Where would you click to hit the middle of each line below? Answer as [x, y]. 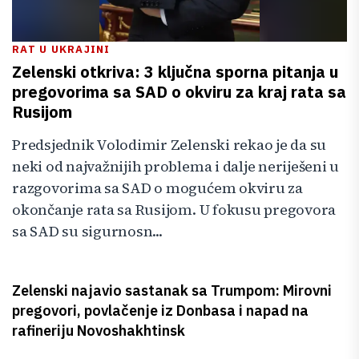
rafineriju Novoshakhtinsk [99, 331]
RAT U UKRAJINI [61, 49]
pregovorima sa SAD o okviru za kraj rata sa [179, 92]
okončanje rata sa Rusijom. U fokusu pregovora [174, 210]
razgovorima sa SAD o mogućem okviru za [157, 188]
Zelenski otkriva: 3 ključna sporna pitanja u [175, 72]
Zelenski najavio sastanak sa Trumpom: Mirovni [172, 290]
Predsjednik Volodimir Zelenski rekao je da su [169, 145]
